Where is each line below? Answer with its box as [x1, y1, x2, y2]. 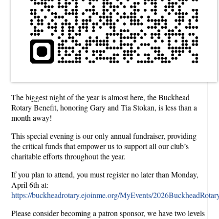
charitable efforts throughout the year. [11, 151, 126, 162]
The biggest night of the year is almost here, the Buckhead [11, 92, 190, 103]
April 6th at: [11, 179, 48, 190]
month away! [11, 112, 52, 123]
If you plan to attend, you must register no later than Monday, [11, 169, 198, 180]
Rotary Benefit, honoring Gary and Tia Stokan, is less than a [11, 102, 197, 113]
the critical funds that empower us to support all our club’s [11, 141, 189, 152]
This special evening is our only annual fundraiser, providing [11, 131, 197, 141]
